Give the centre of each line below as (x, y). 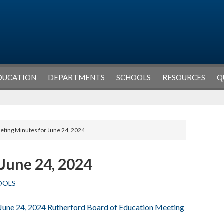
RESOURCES (184, 77)
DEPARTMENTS (76, 77)
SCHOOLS (134, 77)
